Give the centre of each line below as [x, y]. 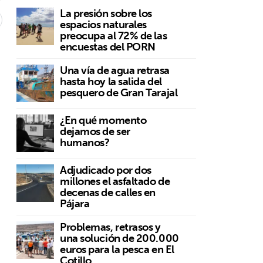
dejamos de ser [95, 131]
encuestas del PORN [108, 46]
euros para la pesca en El [117, 249]
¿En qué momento [103, 120]
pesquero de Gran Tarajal [119, 92]
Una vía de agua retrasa [115, 70]
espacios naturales [103, 24]
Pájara [75, 203]
